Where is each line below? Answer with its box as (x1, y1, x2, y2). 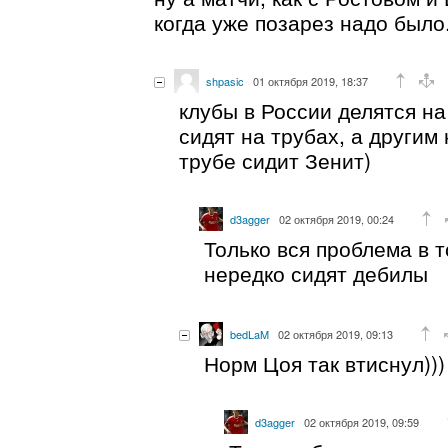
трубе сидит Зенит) (179, 144, 371, 175)
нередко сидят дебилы (204, 257, 428, 288)
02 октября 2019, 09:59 (304, 413, 419, 430)
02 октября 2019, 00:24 (279, 210, 394, 227)
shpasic (206, 72, 244, 89)
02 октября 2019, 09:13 (278, 325, 393, 342)
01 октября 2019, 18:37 (253, 72, 368, 89)
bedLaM (230, 325, 269, 342)
